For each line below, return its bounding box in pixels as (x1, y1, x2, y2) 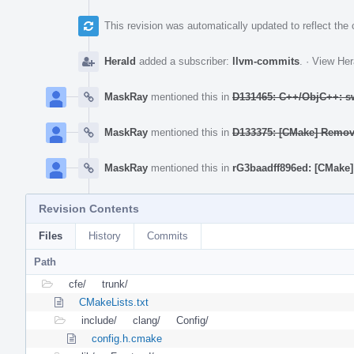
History (88, 229, 121, 242)
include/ (81, 314, 117, 326)
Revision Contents (39, 201, 139, 215)
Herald (104, 55, 136, 67)
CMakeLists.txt (79, 296, 149, 308)
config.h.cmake (92, 332, 162, 345)
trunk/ (102, 277, 128, 290)
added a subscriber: (136, 55, 232, 67)
